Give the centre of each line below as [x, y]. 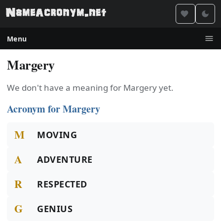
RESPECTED [62, 184]
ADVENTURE [65, 159]
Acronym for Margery [54, 109]
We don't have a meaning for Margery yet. [90, 88]
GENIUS [55, 209]
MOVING [57, 135]
